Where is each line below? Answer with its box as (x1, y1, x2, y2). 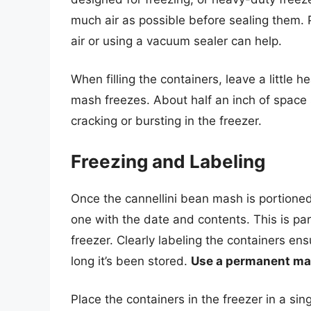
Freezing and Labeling (71, 150, 265, 172)
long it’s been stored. (71, 253, 191, 268)
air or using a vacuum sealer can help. (71, 33, 282, 48)
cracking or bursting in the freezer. (71, 114, 262, 128)
